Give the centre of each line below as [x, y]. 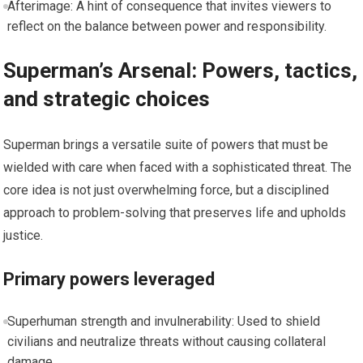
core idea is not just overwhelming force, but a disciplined [167, 190]
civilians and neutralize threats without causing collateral [166, 341]
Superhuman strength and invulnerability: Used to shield [163, 321]
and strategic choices [107, 98]
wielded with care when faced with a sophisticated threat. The [178, 167]
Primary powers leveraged [109, 279]
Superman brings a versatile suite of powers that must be [166, 144]
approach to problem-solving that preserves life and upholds [175, 212]
